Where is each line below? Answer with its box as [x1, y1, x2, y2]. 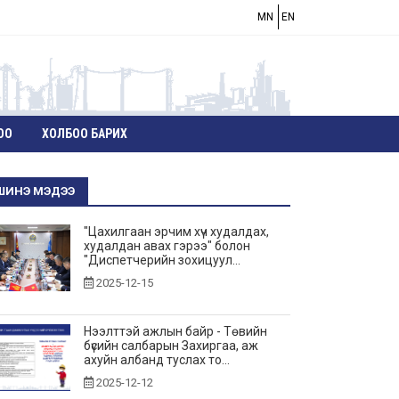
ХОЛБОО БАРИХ [42, 126, 127, 141]
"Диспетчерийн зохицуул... [84, 253, 241, 267]
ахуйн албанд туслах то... [84, 353, 231, 367]
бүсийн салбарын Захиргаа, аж [84, 338, 259, 353]
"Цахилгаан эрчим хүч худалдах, [84, 224, 270, 239]
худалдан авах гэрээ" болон [84, 239, 251, 253]
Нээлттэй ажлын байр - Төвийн [84, 324, 268, 338]
